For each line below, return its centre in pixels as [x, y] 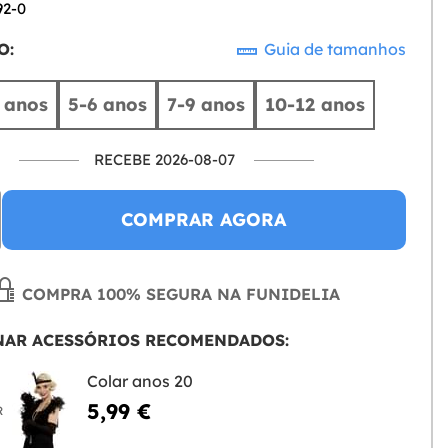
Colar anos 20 [139, 381]
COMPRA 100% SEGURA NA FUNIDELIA [178, 294]
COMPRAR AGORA [204, 219]
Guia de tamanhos [333, 49]
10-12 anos [315, 104]
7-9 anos [206, 104]
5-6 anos [108, 104]
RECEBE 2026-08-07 [164, 159]
